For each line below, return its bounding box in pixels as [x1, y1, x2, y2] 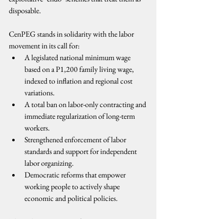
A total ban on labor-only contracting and [24, 99, 148, 109]
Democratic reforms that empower [24, 170, 127, 180]
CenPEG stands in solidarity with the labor [9, 29, 135, 39]
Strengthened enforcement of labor [24, 134, 128, 145]
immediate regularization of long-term [24, 111, 136, 121]
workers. [24, 123, 50, 133]
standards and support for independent [24, 146, 138, 156]
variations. [24, 88, 55, 98]
